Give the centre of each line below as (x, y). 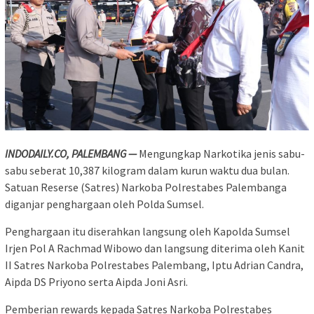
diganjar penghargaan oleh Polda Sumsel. (104, 204)
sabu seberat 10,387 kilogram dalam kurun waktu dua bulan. (147, 170)
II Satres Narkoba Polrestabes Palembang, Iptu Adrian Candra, (154, 265)
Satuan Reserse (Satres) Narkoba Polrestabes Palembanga (146, 187)
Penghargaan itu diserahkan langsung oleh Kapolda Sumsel (148, 231)
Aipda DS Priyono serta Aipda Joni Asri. (96, 281)
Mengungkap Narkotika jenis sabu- (222, 153)
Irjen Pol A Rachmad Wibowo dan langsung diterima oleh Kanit (155, 248)
